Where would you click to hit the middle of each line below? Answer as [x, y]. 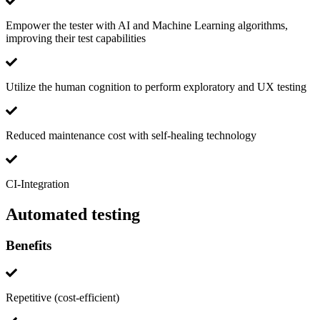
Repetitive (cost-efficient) [62, 298]
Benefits [29, 246]
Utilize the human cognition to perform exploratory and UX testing [156, 86]
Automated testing [73, 214]
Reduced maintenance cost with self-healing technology [131, 135]
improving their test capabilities [76, 38]
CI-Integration [37, 184]
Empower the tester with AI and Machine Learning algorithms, [147, 25]
